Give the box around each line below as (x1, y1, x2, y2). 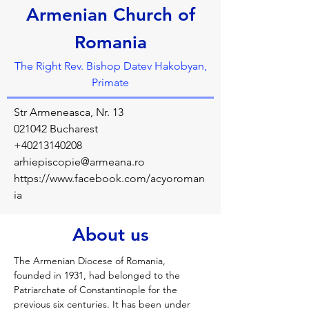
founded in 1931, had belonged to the (14, 269, 183, 281)
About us (72, 224, 149, 246)
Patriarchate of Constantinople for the (14, 283, 180, 296)
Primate (92, 76, 129, 89)
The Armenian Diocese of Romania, (14, 255, 168, 267)
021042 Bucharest (14, 122, 98, 135)
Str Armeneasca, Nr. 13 (14, 106, 123, 119)
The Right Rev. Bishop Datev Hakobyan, (14, 59, 207, 72)
